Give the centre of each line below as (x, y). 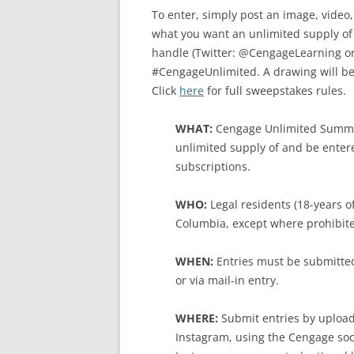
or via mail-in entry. (227, 280)
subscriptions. (213, 166)
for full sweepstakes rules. (275, 90)
